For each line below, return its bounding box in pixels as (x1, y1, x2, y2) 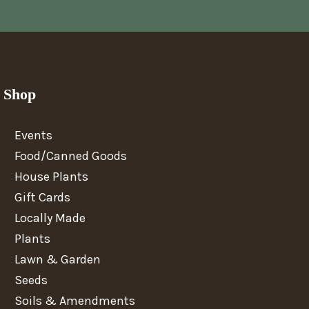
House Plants (14, 168, 89, 184)
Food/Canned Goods (14, 148, 128, 163)
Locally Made (14, 210, 86, 226)
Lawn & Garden (14, 251, 101, 267)
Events (14, 127, 53, 143)
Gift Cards (14, 189, 71, 205)
